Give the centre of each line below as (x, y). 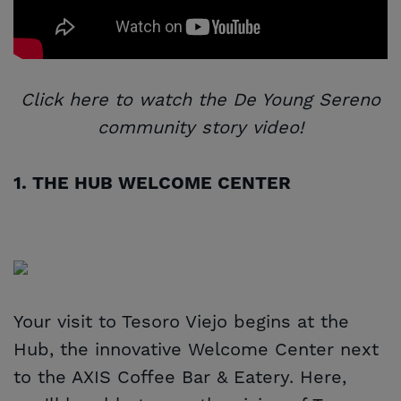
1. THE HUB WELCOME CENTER (152, 183)
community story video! (200, 128)
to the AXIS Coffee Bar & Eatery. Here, (180, 377)
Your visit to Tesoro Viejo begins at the (181, 322)
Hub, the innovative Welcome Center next (196, 350)
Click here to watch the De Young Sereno (200, 100)
